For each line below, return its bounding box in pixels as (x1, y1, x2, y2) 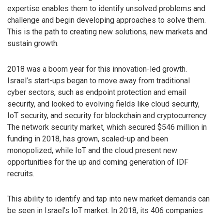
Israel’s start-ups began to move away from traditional (7, 76, 190, 85)
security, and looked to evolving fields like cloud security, (7, 99, 200, 108)
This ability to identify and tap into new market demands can (7, 194, 210, 204)
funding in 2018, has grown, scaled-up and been (7, 134, 168, 143)
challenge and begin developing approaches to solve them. (7, 15, 206, 25)
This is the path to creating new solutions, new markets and (7, 27, 207, 36)
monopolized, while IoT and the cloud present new (7, 145, 177, 155)
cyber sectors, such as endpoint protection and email (7, 87, 186, 97)
